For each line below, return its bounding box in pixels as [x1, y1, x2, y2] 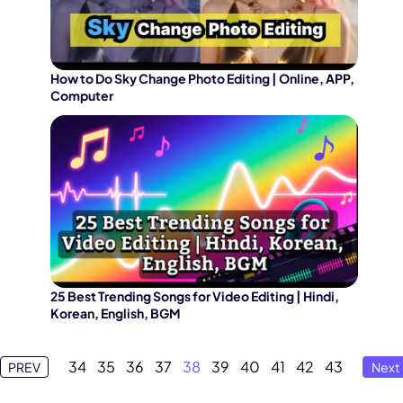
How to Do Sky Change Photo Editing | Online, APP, [50, 70, 354, 86]
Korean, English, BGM [50, 305, 181, 321]
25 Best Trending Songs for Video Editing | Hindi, [50, 288, 339, 304]
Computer [50, 87, 113, 103]
